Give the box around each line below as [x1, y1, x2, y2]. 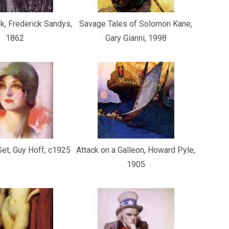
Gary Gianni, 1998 [105, 33, 167, 43]
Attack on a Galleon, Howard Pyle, [76, 145, 196, 155]
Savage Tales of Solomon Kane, [79, 19, 193, 29]
